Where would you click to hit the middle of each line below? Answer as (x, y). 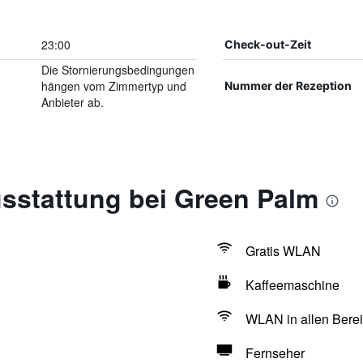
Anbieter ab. (72, 102)
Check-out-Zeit (267, 44)
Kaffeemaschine (292, 285)
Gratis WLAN (283, 251)
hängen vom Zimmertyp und (113, 86)
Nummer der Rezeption (288, 85)
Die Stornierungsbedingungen (117, 70)
